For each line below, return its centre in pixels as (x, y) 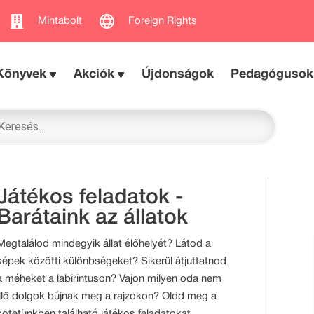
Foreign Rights (163, 21)
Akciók (94, 75)
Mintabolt (60, 21)
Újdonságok (178, 75)
